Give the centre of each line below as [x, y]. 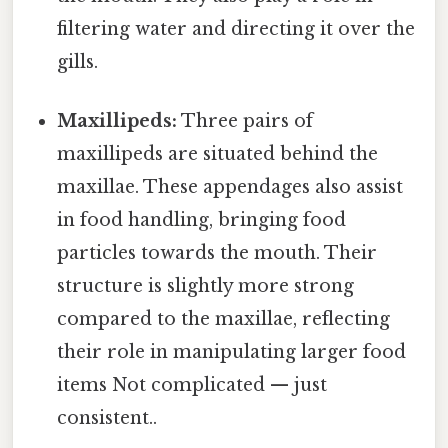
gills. [78, 61]
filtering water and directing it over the [236, 28]
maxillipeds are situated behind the [218, 154]
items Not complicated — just [192, 385]
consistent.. [107, 418]
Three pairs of [245, 121]
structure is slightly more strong [206, 286]
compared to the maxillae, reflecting [224, 319]
